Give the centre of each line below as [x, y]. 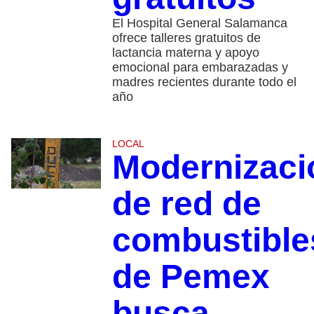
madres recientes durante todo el [204, 82]
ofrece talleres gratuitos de [186, 37]
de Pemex [191, 276]
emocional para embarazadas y [200, 67]
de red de [186, 203]
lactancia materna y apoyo [185, 52]
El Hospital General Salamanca [199, 23]
